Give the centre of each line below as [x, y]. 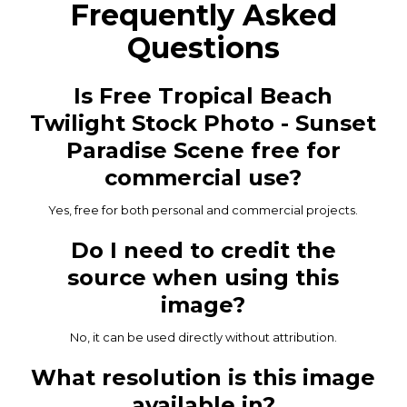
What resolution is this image [203, 377]
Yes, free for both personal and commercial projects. [203, 209]
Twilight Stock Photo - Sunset [203, 123]
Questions [203, 47]
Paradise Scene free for [203, 150]
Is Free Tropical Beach [203, 95]
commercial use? [203, 177]
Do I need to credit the [203, 250]
